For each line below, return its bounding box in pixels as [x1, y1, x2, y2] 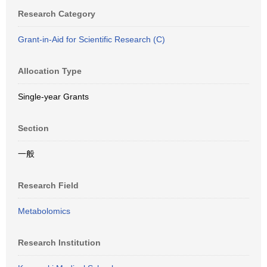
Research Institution [18, 238, 101, 247]
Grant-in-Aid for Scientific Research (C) [18, 35, 165, 44]
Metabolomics [18, 206, 70, 216]
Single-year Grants [18, 92, 89, 101]
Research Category [18, 9, 95, 18]
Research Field [18, 181, 79, 190]
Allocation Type [18, 66, 82, 76]
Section [18, 123, 49, 133]
